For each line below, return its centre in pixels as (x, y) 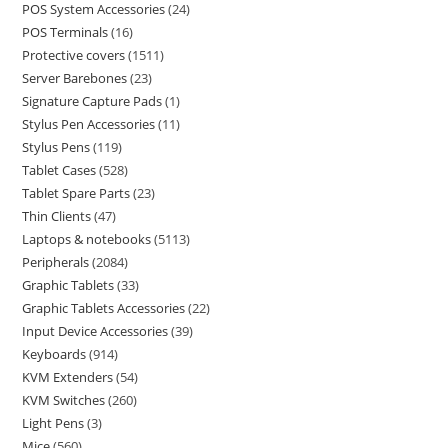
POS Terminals (65, 31)
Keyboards (54, 353)
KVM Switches (64, 399)
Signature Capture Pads (92, 100)
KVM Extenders (68, 376)
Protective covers (74, 54)
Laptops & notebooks (87, 238)
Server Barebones (75, 77)
